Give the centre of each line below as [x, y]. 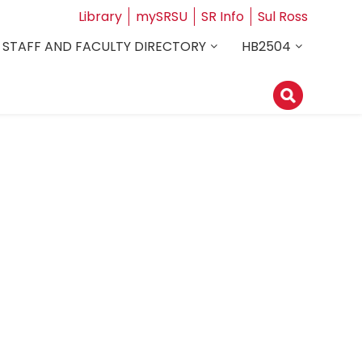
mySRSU [161, 17]
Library [100, 17]
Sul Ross [282, 17]
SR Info [222, 17]
